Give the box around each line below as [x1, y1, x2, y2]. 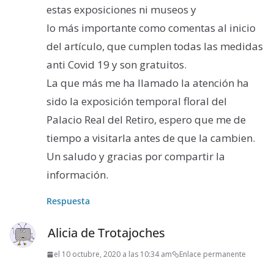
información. [46, 168, 108, 182]
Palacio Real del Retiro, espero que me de [46, 113, 246, 127]
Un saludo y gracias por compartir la [46, 149, 225, 164]
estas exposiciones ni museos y [46, 2, 196, 17]
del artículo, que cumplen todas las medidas [46, 39, 263, 54]
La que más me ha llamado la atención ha [46, 76, 249, 91]
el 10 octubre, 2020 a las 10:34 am [54, 249, 172, 260]
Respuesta [46, 195, 90, 207]
